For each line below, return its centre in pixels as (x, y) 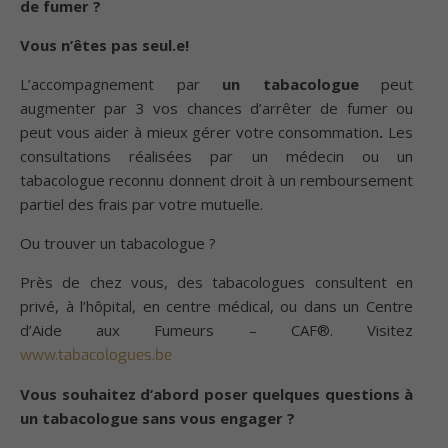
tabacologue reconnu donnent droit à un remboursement (216, 180)
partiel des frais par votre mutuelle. (141, 204)
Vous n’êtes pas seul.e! (104, 45)
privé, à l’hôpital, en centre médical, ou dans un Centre (216, 306)
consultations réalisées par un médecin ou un (216, 156)
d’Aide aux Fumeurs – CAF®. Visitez (216, 330)
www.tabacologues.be (96, 355)
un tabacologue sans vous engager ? (157, 418)
